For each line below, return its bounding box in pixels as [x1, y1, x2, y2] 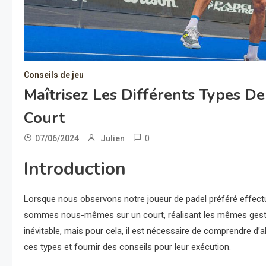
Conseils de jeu [24, 70, 84, 80]
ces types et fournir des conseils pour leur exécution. [24, 242, 231, 253]
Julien [100, 134, 125, 144]
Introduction [24, 157, 126, 182]
